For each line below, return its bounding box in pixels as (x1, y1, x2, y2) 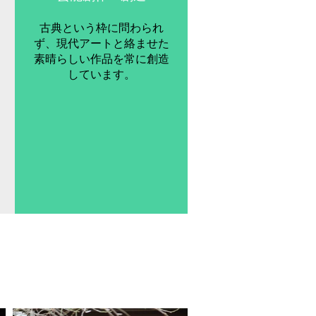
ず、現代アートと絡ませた (34, 37, 169, 50)
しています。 (68, 68, 135, 81)
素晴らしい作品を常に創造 (34, 52, 169, 66)
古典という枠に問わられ (39, 21, 164, 35)
